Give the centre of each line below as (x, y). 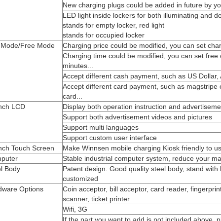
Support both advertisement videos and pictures (137, 117)
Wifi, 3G (75, 209)
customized (80, 179)
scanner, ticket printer (96, 199)
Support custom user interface (110, 138)
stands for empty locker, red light (113, 25)
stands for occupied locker (104, 35)
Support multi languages (101, 127)
